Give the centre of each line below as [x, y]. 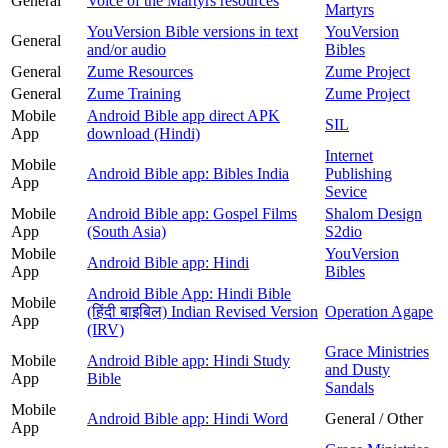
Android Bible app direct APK [183, 115]
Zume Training [134, 93]
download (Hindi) [143, 133]
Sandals [349, 387]
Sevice [346, 191]
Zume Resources [140, 71]
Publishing [358, 173]
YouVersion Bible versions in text [192, 31]
